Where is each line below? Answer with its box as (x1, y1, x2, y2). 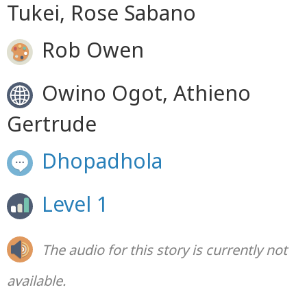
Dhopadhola (42, 147, 162, 175)
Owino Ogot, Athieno (36, 79, 251, 108)
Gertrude (7, 110, 97, 138)
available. (7, 271, 66, 290)
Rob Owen (36, 36, 144, 64)
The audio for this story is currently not (42, 241, 287, 260)
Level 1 (42, 190, 108, 219)
